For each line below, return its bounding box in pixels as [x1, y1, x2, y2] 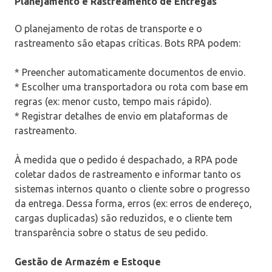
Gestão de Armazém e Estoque [15, 256, 161, 268]
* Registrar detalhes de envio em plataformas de [15, 110, 228, 122]
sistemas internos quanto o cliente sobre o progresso [15, 183, 250, 195]
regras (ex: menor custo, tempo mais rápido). [15, 96, 211, 107]
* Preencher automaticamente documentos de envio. [15, 67, 245, 78]
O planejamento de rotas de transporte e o [15, 23, 202, 35]
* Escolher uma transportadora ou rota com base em [15, 81, 248, 93]
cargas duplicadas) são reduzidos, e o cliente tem [15, 212, 233, 224]
